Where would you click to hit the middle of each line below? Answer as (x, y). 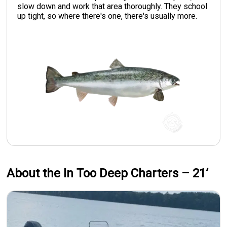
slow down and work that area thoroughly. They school (112, 6)
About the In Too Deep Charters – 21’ (108, 173)
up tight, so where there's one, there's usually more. (107, 16)
